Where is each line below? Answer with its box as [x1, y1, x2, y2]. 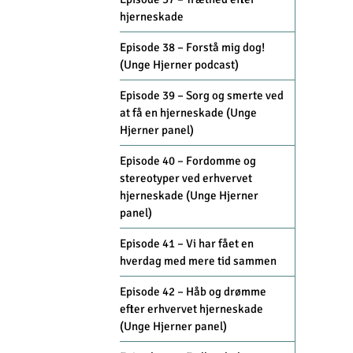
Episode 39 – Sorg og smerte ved [120, 88, 284, 103]
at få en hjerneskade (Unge [120, 106, 257, 121]
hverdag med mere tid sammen [120, 254, 277, 269]
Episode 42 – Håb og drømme [120, 284, 266, 299]
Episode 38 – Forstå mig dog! [120, 40, 265, 55]
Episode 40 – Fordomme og [120, 154, 256, 169]
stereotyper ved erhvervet [120, 171, 252, 186]
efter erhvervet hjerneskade [120, 302, 263, 317]
